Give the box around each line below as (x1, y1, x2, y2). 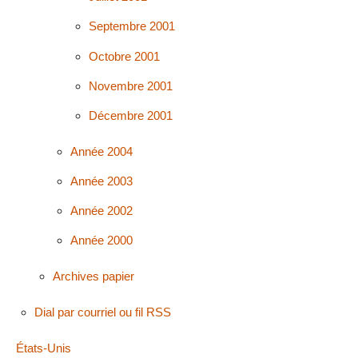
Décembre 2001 (89, 108, 173, 122)
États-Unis (16, 340, 71, 355)
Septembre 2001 (89, 19, 176, 34)
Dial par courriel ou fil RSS (34, 304, 171, 319)
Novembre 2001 (89, 78, 173, 93)
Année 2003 (70, 173, 133, 188)
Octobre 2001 (89, 49, 161, 63)
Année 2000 (70, 233, 133, 248)
